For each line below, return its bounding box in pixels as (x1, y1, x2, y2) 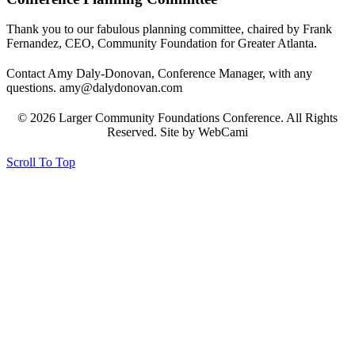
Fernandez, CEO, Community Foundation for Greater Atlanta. (6, 36, 317, 51)
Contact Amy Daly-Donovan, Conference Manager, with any (6, 67, 312, 81)
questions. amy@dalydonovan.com (6, 81, 182, 95)
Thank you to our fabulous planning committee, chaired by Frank (6, 22, 332, 36)
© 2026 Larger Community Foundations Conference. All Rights (17, 111, 338, 125)
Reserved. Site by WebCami (107, 125, 248, 139)
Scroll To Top (6, 155, 75, 170)
